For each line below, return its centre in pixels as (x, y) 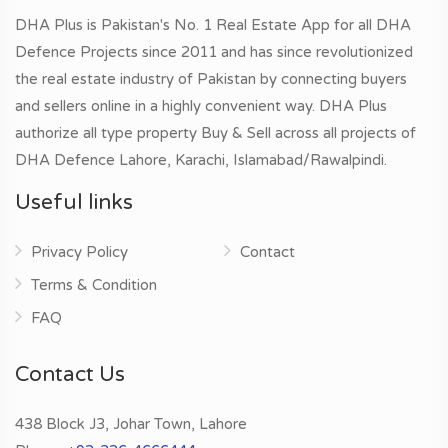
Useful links (74, 202)
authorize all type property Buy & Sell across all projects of (215, 133)
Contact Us (70, 374)
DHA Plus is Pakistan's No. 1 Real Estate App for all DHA (213, 25)
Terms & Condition (94, 285)
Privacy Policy (79, 252)
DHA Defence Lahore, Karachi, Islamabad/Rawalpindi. (201, 160)
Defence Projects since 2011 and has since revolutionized (214, 52)
